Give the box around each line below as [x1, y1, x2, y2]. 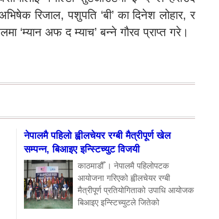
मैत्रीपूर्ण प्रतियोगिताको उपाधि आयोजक [78, 185, 194, 195]
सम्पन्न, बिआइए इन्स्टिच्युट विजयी [24, 143, 140, 154]
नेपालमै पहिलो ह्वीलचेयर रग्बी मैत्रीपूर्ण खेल [24, 130, 171, 141]
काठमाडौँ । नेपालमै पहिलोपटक [78, 161, 169, 171]
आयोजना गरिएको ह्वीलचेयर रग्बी [78, 173, 170, 183]
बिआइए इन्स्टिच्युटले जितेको [78, 197, 159, 207]
